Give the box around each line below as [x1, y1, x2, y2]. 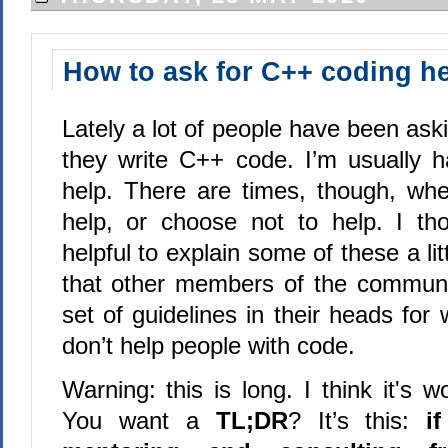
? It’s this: [287, 406, 427, 434]
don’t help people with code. [61, 331, 355, 359]
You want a [61, 406, 216, 434]
